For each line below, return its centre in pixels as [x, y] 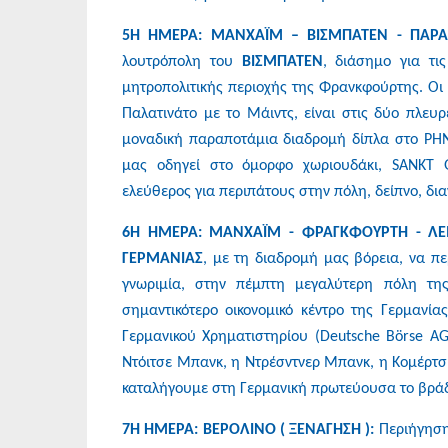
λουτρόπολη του [182, 61]
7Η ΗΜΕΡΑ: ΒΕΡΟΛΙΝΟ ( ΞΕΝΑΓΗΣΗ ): [250, 429]
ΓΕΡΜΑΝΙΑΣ [162, 258]
